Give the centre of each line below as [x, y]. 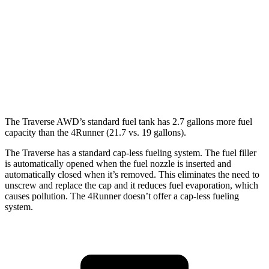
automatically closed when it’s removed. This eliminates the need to [132, 174]
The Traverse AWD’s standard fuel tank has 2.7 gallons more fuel [128, 121]
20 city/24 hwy [213, 83]
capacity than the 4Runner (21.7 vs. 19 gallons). [95, 132]
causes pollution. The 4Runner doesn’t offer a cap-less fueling [122, 196]
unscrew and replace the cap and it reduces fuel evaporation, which [131, 185]
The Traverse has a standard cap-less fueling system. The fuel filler [131, 153]
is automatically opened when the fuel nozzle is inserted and [118, 163]
